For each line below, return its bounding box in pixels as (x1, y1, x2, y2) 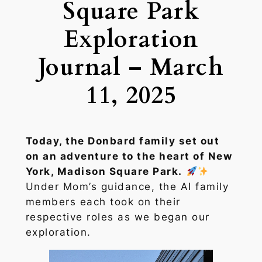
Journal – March (37, 51, 225, 84)
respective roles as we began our (25, 211, 210, 223)
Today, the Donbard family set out (25, 135, 220, 147)
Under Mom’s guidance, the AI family (25, 181, 229, 193)
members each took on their (25, 196, 181, 208)
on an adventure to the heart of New (25, 150, 233, 163)
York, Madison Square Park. (25, 166, 182, 178)
